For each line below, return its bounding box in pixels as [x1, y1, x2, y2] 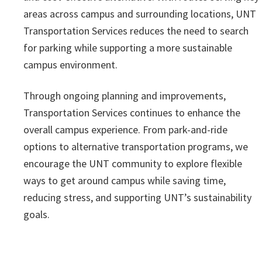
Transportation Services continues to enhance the [23, 105, 240, 119]
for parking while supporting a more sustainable [23, 40, 232, 54]
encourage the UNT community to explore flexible [23, 156, 242, 170]
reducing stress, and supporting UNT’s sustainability [23, 190, 251, 204]
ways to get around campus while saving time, [23, 173, 226, 187]
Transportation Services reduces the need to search [23, 23, 249, 37]
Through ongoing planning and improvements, [23, 88, 226, 102]
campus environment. [23, 57, 118, 71]
